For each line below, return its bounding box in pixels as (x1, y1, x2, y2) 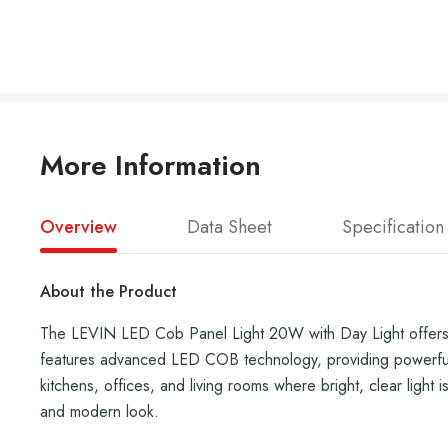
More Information (40, 145, 261, 186)
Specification (342, 214, 444, 240)
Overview (40, 214, 117, 240)
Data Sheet (187, 214, 272, 240)
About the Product (40, 280, 177, 303)
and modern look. (40, 400, 159, 423)
